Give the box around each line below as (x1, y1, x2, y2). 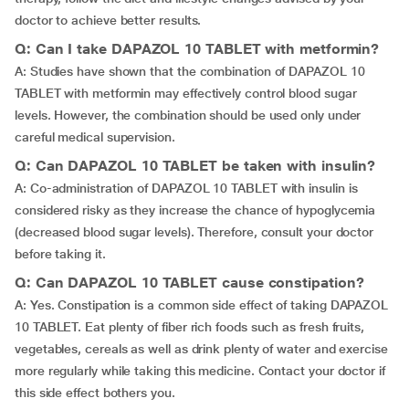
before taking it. (15, 246, 106, 261)
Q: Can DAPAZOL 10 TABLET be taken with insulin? (15, 157, 376, 174)
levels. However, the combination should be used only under (15, 108, 362, 122)
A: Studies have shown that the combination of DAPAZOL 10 (15, 64, 365, 79)
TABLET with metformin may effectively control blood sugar (15, 86, 357, 100)
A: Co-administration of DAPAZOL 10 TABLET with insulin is (15, 181, 358, 195)
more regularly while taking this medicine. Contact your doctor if (15, 363, 385, 378)
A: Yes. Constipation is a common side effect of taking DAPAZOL (15, 298, 389, 312)
